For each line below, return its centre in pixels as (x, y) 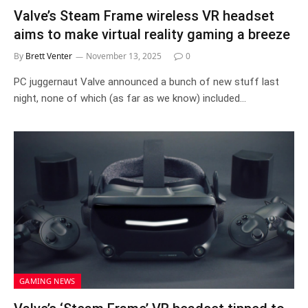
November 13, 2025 (124, 56)
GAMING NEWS (47, 281)
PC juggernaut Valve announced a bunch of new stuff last (146, 81)
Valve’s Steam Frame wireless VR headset (144, 15)
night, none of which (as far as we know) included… (130, 98)
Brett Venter (49, 56)
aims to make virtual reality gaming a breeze (152, 34)
